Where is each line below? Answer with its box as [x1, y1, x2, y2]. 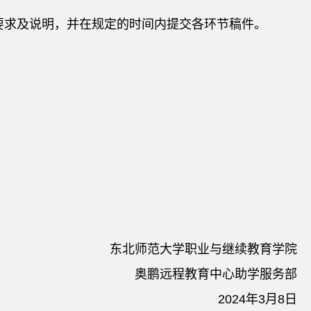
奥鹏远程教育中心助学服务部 [134, 267, 297, 281]
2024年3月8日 [217, 292, 297, 306]
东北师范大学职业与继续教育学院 [109, 242, 297, 256]
